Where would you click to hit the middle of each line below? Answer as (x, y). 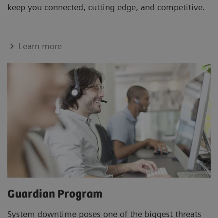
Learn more (40, 46)
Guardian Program (57, 195)
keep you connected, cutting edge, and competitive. (107, 7)
